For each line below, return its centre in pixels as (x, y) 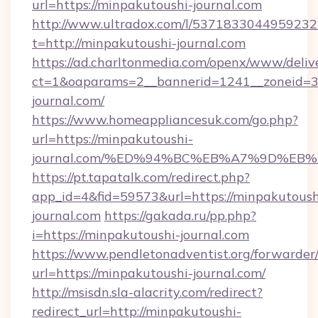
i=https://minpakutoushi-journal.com (141, 235)
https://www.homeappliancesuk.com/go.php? (165, 120)
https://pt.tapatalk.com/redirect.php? (141, 177)
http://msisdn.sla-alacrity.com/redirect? (147, 292)
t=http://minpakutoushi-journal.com (139, 43)
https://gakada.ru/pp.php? (180, 215)
